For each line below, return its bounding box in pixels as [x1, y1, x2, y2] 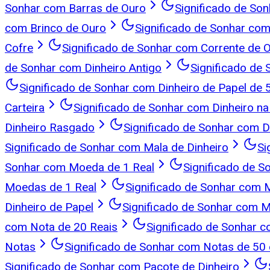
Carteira [5, 100, 45, 115]
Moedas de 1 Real [5, 180, 96, 194]
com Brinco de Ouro [5, 20, 106, 35]
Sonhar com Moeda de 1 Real [5, 160, 154, 174]
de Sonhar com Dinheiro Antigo [5, 60, 162, 75]
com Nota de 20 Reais [5, 219, 118, 234]
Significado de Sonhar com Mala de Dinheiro [5, 140, 228, 154]
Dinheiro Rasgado [5, 120, 95, 134]
